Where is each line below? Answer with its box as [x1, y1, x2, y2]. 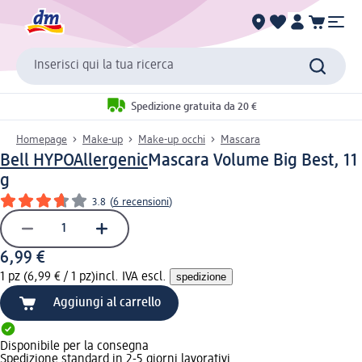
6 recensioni [113, 196, 169, 208]
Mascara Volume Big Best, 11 [148, 151, 358, 170]
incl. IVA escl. [95, 270, 170, 284]
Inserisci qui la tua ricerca [34, 59, 174, 73]
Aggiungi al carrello [53, 296, 161, 309]
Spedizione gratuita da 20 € [130, 101, 257, 113]
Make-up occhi [138, 133, 205, 145]
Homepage [16, 133, 67, 145]
